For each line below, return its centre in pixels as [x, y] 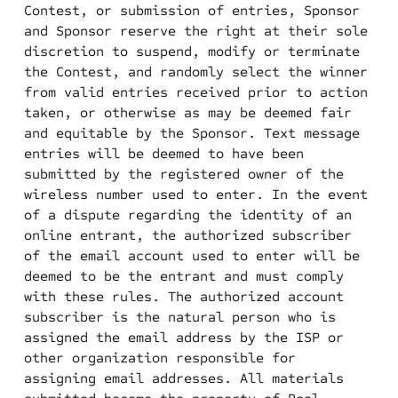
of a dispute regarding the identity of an [187, 215]
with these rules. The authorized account [183, 296]
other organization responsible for [159, 358]
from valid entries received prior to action [195, 92]
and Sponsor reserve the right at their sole [195, 31]
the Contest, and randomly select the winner [195, 72]
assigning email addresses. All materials [183, 378]
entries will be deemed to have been [163, 153]
